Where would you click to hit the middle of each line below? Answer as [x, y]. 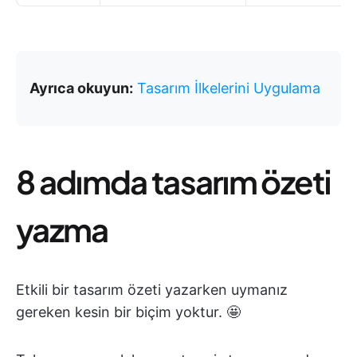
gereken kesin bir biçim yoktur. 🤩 [128, 312]
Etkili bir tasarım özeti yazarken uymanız [152, 289]
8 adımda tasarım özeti [173, 181]
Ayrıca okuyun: [81, 88]
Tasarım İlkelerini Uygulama [229, 88]
